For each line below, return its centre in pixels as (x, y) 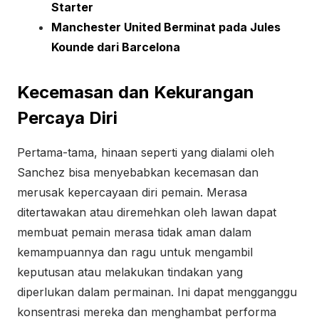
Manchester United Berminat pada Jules (166, 27)
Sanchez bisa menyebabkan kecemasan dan (138, 172)
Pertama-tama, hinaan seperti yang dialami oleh (146, 152)
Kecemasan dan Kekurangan (136, 92)
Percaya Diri (67, 118)
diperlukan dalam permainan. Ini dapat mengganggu (157, 292)
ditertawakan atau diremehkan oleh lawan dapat (147, 212)
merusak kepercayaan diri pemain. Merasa (132, 192)
